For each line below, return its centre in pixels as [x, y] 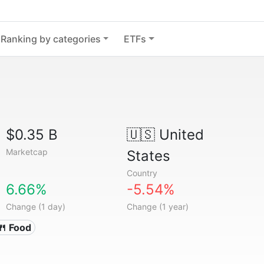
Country [142, 173]
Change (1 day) [36, 207]
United [179, 135]
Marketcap [27, 152]
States [148, 156]
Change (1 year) [157, 207]
